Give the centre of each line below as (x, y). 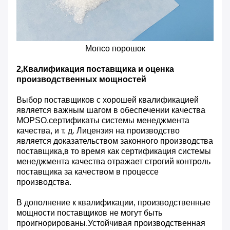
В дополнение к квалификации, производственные (113, 202)
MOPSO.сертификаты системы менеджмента (103, 120)
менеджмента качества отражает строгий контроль (113, 161)
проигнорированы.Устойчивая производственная (111, 223)
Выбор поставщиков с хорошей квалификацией (108, 100)
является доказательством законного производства (115, 141)
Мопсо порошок (115, 48)
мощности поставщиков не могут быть (89, 213)
